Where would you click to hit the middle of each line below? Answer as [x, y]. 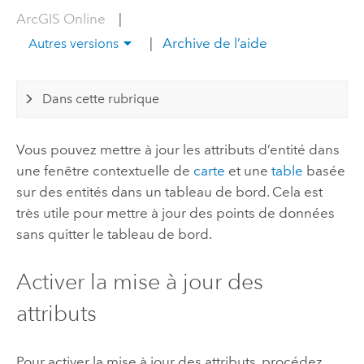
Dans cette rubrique [101, 98]
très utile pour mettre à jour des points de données [175, 212]
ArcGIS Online [62, 19]
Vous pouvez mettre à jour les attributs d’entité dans [178, 149]
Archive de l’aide [213, 43]
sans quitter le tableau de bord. [114, 234]
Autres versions [74, 44]
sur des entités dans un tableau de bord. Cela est [169, 191]
